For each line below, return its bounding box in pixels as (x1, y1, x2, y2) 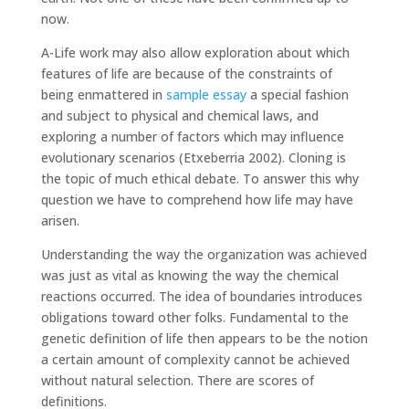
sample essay (165, 86, 246, 103)
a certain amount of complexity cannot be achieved (40, 351, 350, 368)
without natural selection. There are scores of (40, 372, 314, 389)
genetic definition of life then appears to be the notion (40, 330, 368, 347)
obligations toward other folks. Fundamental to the (40, 309, 349, 326)
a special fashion (246, 86, 349, 103)
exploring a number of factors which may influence (40, 128, 344, 145)
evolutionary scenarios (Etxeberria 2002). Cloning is (40, 149, 346, 166)
